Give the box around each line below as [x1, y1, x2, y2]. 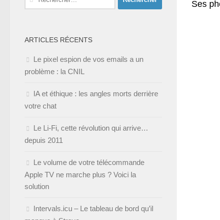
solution [25, 182, 49, 191]
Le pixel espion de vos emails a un [33, 55, 143, 63]
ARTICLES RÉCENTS [25, 35, 92, 44]
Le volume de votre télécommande [33, 158, 144, 166]
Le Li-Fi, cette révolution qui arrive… [33, 123, 148, 132]
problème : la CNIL [25, 67, 84, 76]
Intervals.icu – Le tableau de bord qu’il [33, 204, 153, 213]
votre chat [25, 101, 56, 110]
